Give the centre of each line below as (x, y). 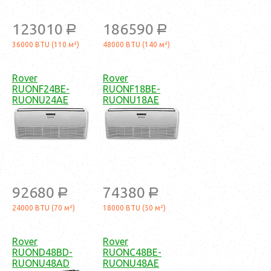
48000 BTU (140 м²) (136, 44)
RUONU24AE (40, 100)
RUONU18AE (131, 100)
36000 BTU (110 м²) (46, 44)
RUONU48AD (41, 263)
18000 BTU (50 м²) (134, 207)
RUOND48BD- (42, 252)
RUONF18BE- (132, 89)
